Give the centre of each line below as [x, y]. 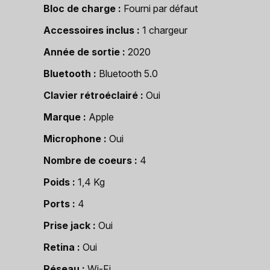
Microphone [72, 139]
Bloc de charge [80, 8]
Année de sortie [82, 52]
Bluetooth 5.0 [128, 74]
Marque [62, 117]
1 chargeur [165, 30]
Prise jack [67, 225]
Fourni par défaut [161, 8]
